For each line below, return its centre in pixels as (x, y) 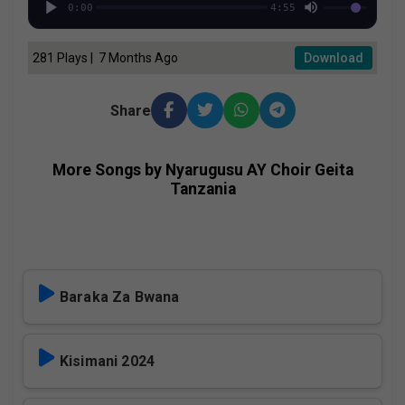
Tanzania (202, 189)
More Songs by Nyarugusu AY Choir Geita (202, 170)
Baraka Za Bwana (120, 297)
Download (334, 58)
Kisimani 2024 (108, 362)
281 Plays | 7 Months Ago (105, 57)
